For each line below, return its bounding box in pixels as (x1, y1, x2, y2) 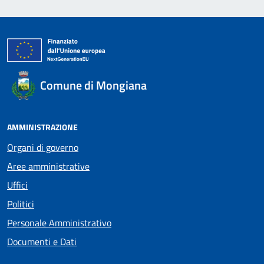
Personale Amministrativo (7, 216, 111, 230)
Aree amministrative (7, 159, 90, 173)
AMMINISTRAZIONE (7, 121, 78, 133)
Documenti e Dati (7, 235, 77, 249)
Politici (7, 197, 34, 211)
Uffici (7, 178, 28, 192)
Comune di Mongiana (40, 76, 147, 94)
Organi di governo (7, 140, 78, 154)
